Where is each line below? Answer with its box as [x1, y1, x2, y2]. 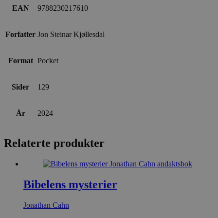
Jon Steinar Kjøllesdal [37, 30, 105, 39]
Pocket [37, 56, 58, 65]
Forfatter [5, 30, 36, 39]
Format [8, 56, 33, 65]
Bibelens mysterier [23, 178, 117, 191]
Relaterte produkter [4, 137, 105, 150]
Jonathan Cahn [23, 200, 69, 209]
